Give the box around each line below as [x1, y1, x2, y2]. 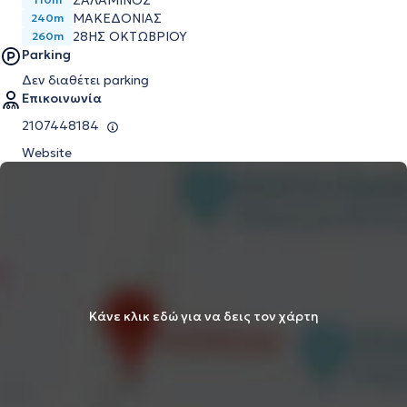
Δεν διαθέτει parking [22, 72, 149, 88]
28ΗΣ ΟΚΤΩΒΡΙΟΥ [73, 28, 187, 45]
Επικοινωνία [22, 90, 102, 106]
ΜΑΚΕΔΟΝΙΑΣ [73, 10, 162, 26]
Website [22, 144, 72, 161]
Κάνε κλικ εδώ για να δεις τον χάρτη [88, 308, 319, 324]
